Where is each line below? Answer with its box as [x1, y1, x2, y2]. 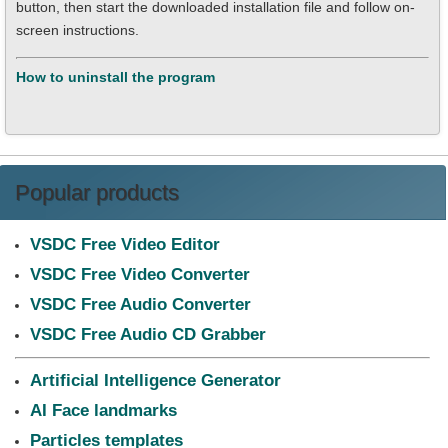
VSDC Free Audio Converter [30, 295, 251, 314]
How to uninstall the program [16, 69, 215, 85]
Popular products [15, 180, 179, 205]
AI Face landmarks [30, 401, 177, 420]
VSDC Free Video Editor [30, 235, 220, 254]
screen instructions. [16, 22, 139, 38]
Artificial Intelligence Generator [30, 371, 281, 390]
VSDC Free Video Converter [30, 265, 250, 284]
